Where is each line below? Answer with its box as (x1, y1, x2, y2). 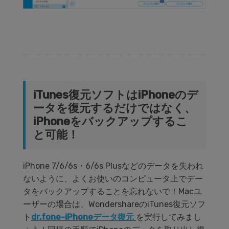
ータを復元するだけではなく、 (33, 101, 196, 116)
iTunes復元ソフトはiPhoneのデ (33, 88, 198, 102)
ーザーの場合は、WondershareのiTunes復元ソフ (23, 199, 205, 210)
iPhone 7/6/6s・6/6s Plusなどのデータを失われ (23, 161, 203, 171)
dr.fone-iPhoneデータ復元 (31, 212, 136, 222)
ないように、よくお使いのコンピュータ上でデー (23, 174, 203, 184)
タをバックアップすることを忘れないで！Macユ (23, 187, 202, 197)
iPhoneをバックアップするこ (33, 114, 188, 129)
